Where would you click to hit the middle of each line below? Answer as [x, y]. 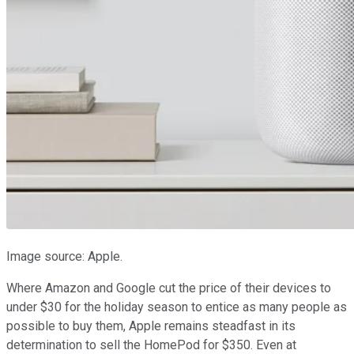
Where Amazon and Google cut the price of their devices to [169, 288]
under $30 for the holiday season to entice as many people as [177, 307]
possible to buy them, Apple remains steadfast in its [151, 326]
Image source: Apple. [64, 257]
